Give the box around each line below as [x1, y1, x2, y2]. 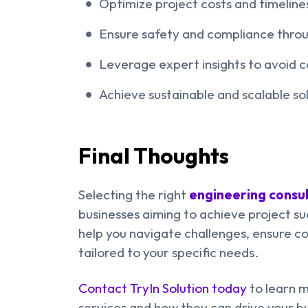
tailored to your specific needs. [78, 244, 258, 261]
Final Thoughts [78, 142, 229, 170]
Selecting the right [78, 186, 186, 203]
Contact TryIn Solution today [78, 280, 247, 297]
